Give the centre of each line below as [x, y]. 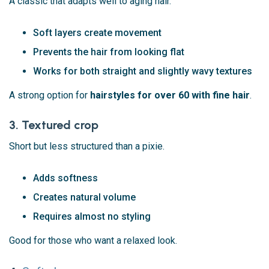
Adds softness [65, 178]
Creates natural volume [84, 198]
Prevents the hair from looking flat [109, 52]
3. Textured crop [54, 125]
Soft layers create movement [97, 33]
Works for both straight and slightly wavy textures [143, 71]
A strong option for [50, 95]
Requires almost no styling [92, 217]
